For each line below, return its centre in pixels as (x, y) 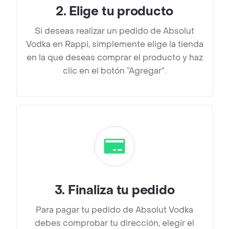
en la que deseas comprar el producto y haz (114, 58)
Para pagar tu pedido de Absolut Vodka (114, 210)
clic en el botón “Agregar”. (114, 71)
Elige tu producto (121, 12)
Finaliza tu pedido (121, 191)
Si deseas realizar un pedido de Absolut (114, 31)
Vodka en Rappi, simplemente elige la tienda (114, 44)
